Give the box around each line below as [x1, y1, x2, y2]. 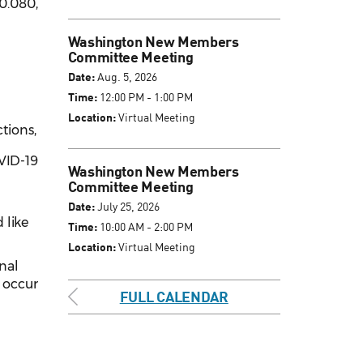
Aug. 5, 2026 [94, 70, 157, 84]
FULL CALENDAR [119, 288, 228, 306]
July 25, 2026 [94, 199, 160, 214]
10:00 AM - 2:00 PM [96, 220, 193, 234]
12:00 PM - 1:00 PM [96, 90, 193, 105]
